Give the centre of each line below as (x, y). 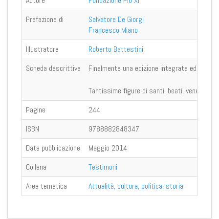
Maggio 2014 (108, 148)
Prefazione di (45, 19)
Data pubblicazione (53, 148)
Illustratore (42, 49)
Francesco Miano (113, 30)
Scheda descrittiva (53, 68)
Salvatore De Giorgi (116, 19)
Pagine (36, 109)
